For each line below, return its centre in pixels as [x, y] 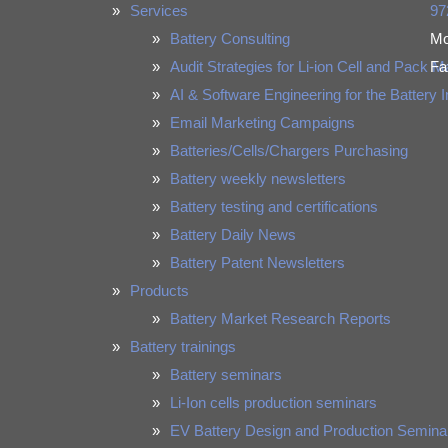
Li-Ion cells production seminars [273, 402]
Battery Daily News [233, 234]
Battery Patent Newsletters [257, 262]
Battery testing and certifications [274, 206]
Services [159, 10]
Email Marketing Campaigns [262, 122]
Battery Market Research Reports [280, 318]
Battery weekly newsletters [258, 178]
